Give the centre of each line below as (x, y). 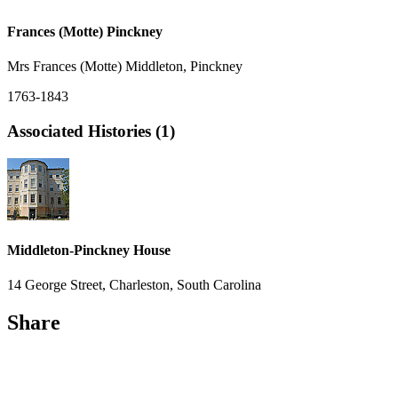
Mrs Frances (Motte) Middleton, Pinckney (125, 67)
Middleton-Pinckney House (89, 251)
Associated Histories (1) (91, 131)
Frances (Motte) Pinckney (85, 32)
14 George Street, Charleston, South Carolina (134, 285)
